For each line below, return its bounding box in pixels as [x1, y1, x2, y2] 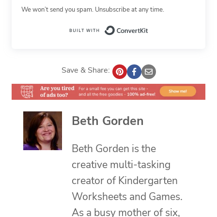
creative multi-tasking [72, 157, 170, 171]
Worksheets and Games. [72, 189, 183, 203]
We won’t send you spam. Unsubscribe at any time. [21, 5, 164, 14]
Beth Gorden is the [72, 141, 156, 155]
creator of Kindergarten [72, 173, 178, 187]
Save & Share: [61, 64, 110, 76]
